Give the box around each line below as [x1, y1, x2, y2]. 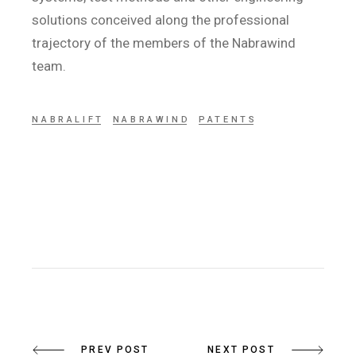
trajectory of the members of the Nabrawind [32, 35, 296, 52]
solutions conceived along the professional [32, 12, 290, 29]
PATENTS [199, 114, 257, 126]
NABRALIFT [32, 114, 104, 126]
